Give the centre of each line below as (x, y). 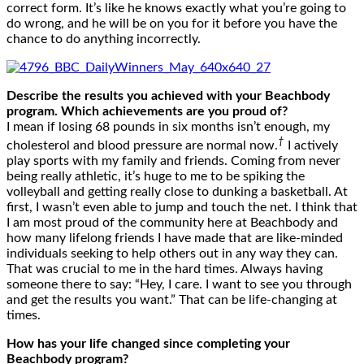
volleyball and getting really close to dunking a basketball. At (177, 192)
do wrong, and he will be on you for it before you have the (172, 24)
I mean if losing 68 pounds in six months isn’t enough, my (168, 127)
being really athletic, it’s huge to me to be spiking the (156, 177)
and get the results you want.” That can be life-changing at (172, 300)
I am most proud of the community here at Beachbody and (172, 223)
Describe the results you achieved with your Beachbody (168, 96)
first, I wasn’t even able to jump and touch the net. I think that (182, 208)
